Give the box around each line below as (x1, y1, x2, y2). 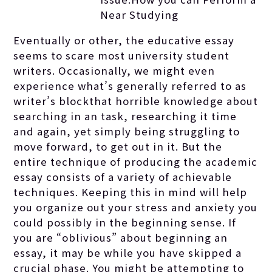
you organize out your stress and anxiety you (13, 199, 258, 214)
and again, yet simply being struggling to (13, 123, 240, 138)
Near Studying (100, 7, 179, 22)
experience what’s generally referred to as (13, 78, 247, 93)
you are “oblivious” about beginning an (13, 229, 228, 245)
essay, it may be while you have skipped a (13, 245, 242, 260)
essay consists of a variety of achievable (13, 169, 233, 184)
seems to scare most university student (13, 47, 230, 63)
